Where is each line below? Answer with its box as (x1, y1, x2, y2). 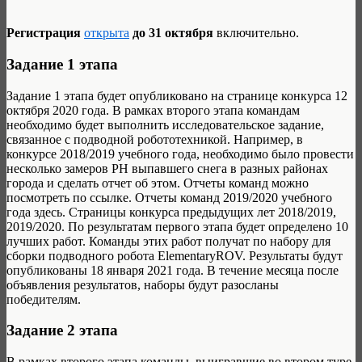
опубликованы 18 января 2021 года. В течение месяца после (6, 263, 339, 277)
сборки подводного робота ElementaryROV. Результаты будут (6, 248, 343, 263)
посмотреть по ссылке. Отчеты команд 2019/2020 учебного (6, 190, 332, 204)
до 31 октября (133, 26, 213, 40)
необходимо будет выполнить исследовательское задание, (6, 117, 324, 132)
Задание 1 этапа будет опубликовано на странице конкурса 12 (6, 88, 347, 103)
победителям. (6, 292, 81, 306)
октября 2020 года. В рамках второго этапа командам (6, 103, 300, 117)
